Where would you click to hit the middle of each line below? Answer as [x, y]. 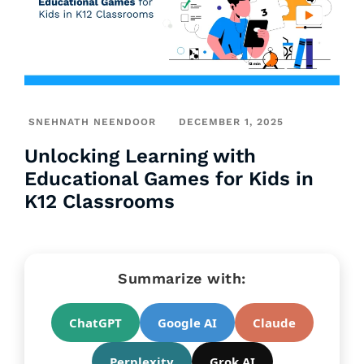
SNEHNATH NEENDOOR [92, 122]
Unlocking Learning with [140, 156]
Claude [274, 323]
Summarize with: [182, 279]
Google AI [187, 323]
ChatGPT [95, 323]
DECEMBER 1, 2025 [231, 122]
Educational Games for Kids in [169, 179]
